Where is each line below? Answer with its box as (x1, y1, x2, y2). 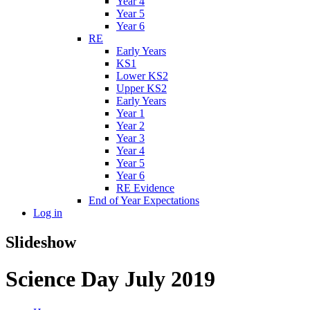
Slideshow (6, 232, 76, 251)
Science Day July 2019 (6, 266, 215, 291)
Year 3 (116, 131, 145, 144)
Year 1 (116, 107, 145, 119)
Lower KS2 (116, 69, 168, 82)
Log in (33, 206, 62, 219)
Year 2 (116, 119, 145, 131)
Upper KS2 (116, 82, 167, 94)
